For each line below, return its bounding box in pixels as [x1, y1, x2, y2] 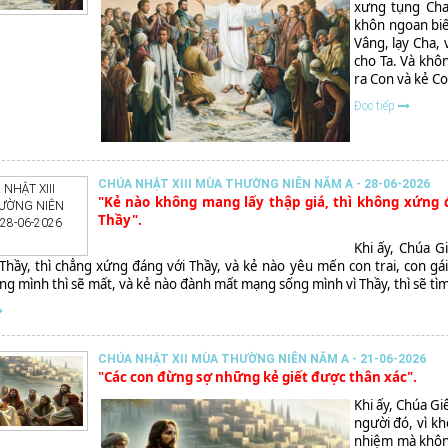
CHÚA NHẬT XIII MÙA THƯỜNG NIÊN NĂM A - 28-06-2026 [97, 176, 430, 191]
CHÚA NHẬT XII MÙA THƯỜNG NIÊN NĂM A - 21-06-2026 [97, 351, 426, 366]
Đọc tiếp [353, 99, 398, 114]
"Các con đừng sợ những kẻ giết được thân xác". [97, 367, 417, 386]
